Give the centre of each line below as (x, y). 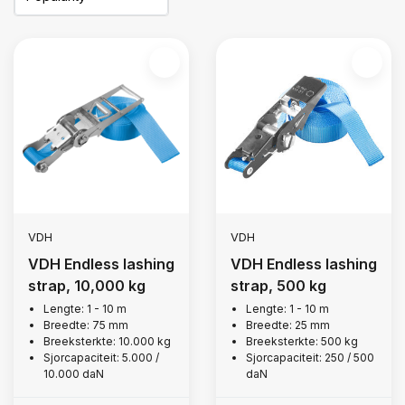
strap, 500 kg (278, 286)
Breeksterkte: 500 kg (302, 341)
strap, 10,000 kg (87, 286)
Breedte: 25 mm (288, 325)
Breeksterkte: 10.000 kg (107, 341)
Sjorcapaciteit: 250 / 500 (310, 358)
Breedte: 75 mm (86, 325)
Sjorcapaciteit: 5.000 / (101, 358)
